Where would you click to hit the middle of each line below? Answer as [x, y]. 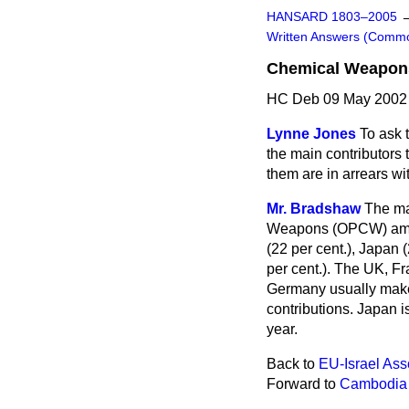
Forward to [303, 384]
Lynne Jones [311, 134]
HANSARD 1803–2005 [332, 17]
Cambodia [373, 384]
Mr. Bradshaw [314, 209]
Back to [293, 364]
